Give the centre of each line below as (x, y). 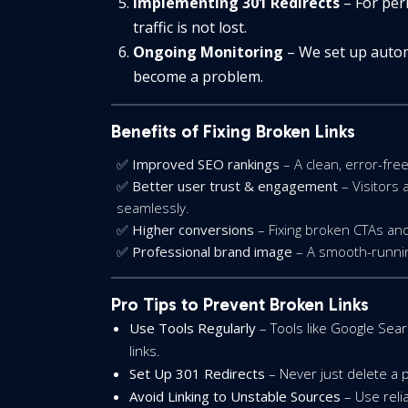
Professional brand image (212, 251)
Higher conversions (193, 229)
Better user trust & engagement (235, 186)
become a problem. (198, 76)
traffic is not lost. (190, 27)
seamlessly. (153, 208)
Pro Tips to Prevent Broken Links (240, 305)
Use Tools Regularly (193, 328)
